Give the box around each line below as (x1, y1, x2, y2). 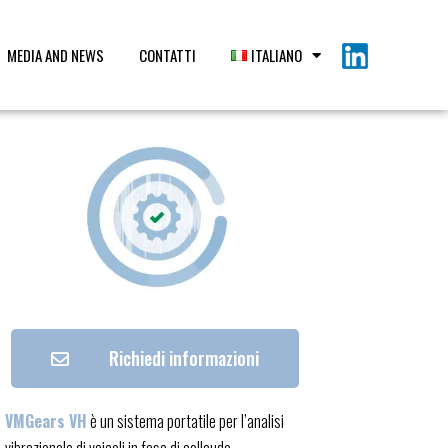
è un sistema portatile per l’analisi (87, 409, 284, 433)
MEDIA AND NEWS (6, 44, 104, 66)
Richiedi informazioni (109, 345, 260, 371)
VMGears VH (5, 409, 87, 433)
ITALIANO (251, 44, 303, 66)
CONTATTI (138, 44, 196, 66)
